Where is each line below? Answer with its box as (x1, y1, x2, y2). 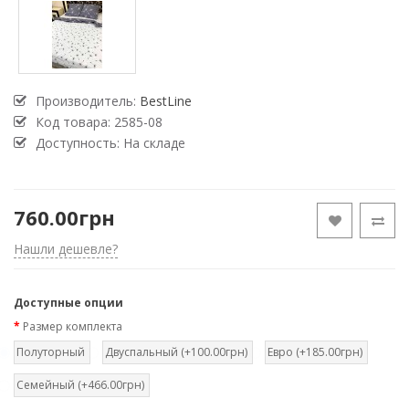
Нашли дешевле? (14, 240, 118, 257)
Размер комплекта (23, 319, 122, 334)
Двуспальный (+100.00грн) (105, 344, 247, 360)
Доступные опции (14, 295, 123, 310)
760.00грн (14, 204, 115, 231)
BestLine (140, 92, 192, 110)
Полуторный (16, 344, 85, 360)
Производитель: (36, 92, 140, 110)
